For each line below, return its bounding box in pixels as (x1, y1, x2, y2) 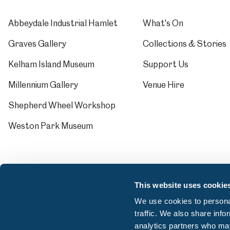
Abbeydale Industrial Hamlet (8, 18, 118, 28)
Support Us (143, 59, 189, 69)
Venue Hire (143, 80, 185, 90)
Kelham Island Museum (8, 59, 94, 69)
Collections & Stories (143, 39, 227, 49)
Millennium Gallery (8, 80, 78, 90)
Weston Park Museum (8, 121, 93, 131)
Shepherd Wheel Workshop (8, 100, 116, 110)
